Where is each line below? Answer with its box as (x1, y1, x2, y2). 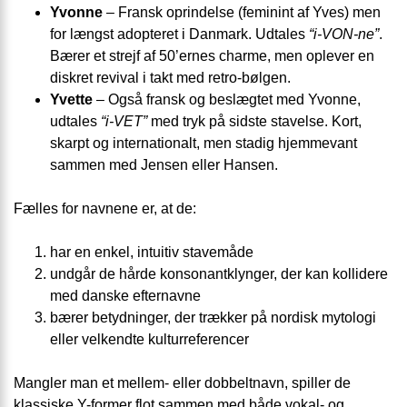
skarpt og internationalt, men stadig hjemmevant (50, 135, 357, 152)
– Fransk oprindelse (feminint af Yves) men (103, 5, 381, 21)
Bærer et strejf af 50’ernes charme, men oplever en (50, 48, 374, 65)
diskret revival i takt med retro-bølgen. (50, 70, 291, 86)
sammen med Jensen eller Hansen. (50, 157, 278, 174)
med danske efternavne (50, 288, 201, 304)
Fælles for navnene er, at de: (14, 201, 196, 217)
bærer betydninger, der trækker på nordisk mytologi (50, 310, 376, 326)
